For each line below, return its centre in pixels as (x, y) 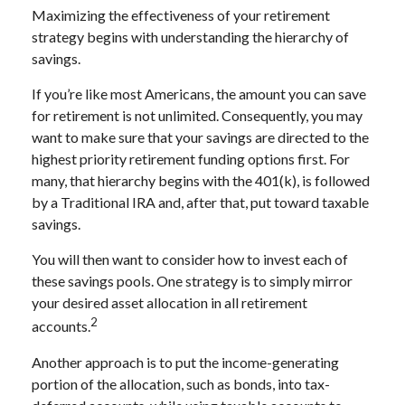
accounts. (61, 326)
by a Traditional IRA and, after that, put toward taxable (200, 202)
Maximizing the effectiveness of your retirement (181, 15)
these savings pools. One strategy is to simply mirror (192, 281)
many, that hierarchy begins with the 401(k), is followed (201, 181)
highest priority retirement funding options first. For (191, 159)
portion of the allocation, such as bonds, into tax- (181, 383)
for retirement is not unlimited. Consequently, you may (197, 116)
